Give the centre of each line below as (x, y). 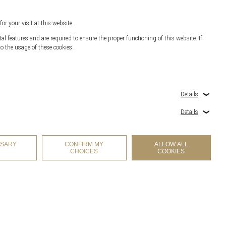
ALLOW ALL (171, 144)
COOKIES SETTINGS (194, 169)
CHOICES (84, 151)
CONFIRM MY (84, 144)
